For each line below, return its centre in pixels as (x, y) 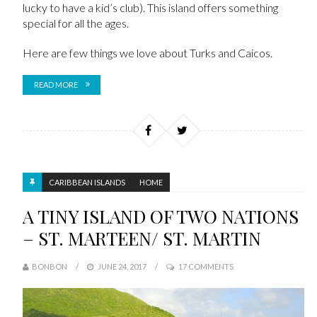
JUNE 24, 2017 (121, 266)
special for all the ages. (75, 23)
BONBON (49, 266)
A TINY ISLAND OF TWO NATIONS (160, 216)
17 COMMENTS (206, 266)
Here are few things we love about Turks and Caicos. (147, 52)
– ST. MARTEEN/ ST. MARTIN (142, 238)
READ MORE (56, 84)
